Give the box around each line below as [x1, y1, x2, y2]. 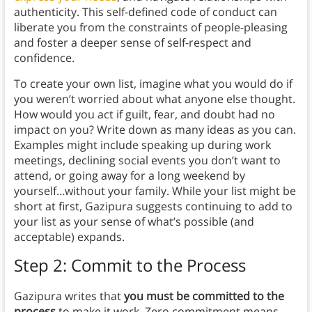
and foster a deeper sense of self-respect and [13, 35, 251, 51]
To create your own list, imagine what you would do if [13, 76, 292, 92]
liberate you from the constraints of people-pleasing [13, 19, 288, 36]
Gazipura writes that [13, 288, 124, 304]
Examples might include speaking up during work [13, 137, 271, 153]
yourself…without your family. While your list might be [13, 183, 296, 199]
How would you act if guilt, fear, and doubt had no [13, 107, 275, 123]
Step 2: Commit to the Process [13, 253, 246, 277]
